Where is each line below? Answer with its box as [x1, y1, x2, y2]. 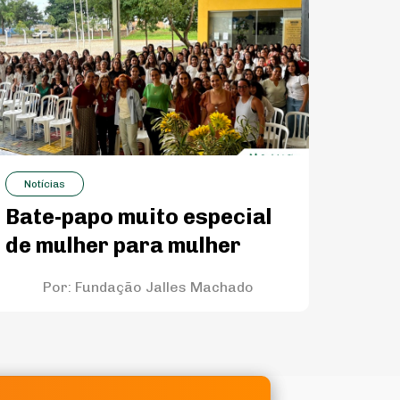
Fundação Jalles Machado [74, 278, 254, 296]
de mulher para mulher [4, 231, 241, 258]
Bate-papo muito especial [4, 203, 272, 229]
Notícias [23, 177, 65, 190]
